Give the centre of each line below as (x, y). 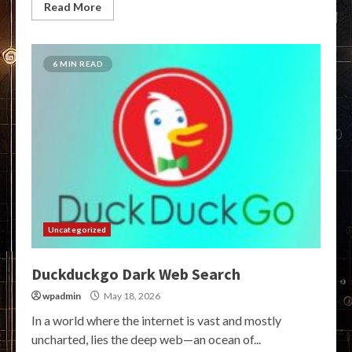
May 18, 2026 (131, 296)
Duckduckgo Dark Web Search (136, 274)
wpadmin (62, 296)
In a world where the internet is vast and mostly (156, 320)
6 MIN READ (78, 64)
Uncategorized (77, 229)
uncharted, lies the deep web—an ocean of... (146, 339)
